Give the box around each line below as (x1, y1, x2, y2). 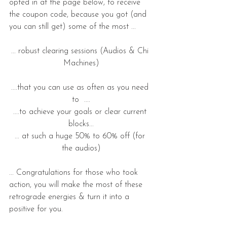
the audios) (61, 144, 101, 153)
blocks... (68, 120, 94, 129)
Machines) (63, 59, 99, 68)
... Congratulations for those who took (9, 169, 140, 177)
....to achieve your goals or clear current (13, 108, 149, 117)
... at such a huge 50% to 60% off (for (15, 132, 147, 141)
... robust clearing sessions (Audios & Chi (11, 47, 151, 56)
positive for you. (9, 205, 65, 214)
